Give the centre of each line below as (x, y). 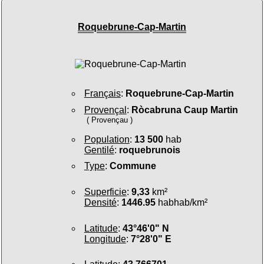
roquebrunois (149, 150)
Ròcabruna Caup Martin (184, 110)
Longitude (105, 239)
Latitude (101, 228)
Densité (100, 202)
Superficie (105, 192)
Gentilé (99, 150)
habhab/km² (181, 202)
